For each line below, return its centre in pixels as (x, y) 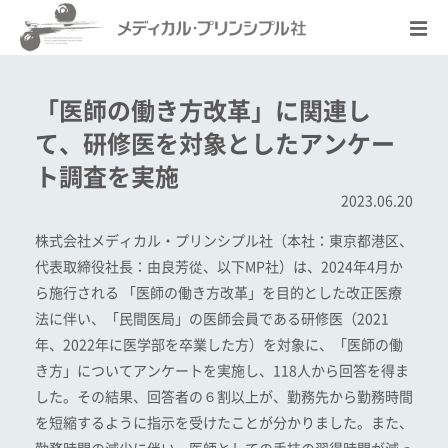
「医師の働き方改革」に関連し (203, 111)
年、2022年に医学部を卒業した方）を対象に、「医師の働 (219, 345)
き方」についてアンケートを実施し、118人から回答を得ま (222, 371)
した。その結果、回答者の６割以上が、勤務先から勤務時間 (224, 397)
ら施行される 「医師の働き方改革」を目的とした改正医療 (218, 293)
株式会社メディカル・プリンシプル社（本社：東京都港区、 (224, 241)
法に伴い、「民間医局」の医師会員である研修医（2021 (212, 319)
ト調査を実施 (107, 177)
